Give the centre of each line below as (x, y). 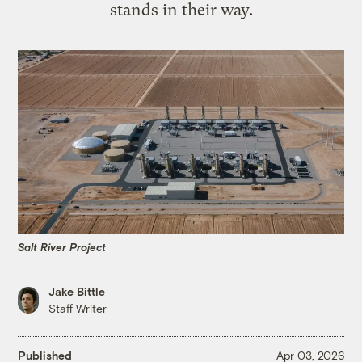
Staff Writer (78, 309)
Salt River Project (62, 247)
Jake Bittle (77, 292)
